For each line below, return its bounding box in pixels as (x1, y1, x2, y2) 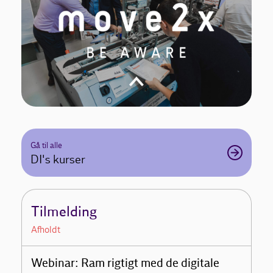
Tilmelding (31, 203, 97, 221)
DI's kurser (30, 152, 86, 167)
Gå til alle (30, 140, 63, 151)
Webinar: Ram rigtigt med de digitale (31, 256, 220, 271)
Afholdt (31, 223, 61, 235)
